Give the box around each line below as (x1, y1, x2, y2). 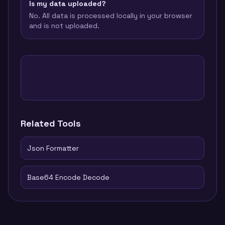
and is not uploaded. (29, 21, 99, 30)
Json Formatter (27, 144, 79, 153)
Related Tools (21, 118, 81, 129)
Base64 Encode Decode (27, 173, 109, 182)
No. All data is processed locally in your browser (29, 11, 192, 20)
